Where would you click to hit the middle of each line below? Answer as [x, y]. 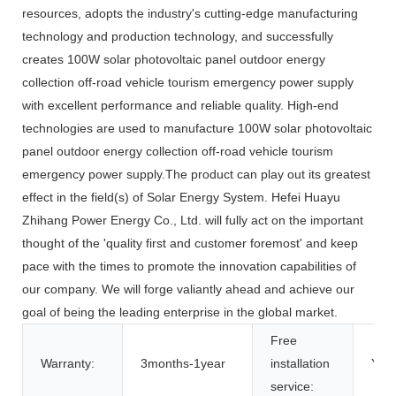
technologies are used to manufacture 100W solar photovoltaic [197, 129]
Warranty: [68, 364]
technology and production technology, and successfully [178, 37]
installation [300, 364]
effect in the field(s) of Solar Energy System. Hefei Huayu [181, 198]
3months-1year [183, 364]
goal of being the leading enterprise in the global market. [180, 312]
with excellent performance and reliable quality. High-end [180, 106]
